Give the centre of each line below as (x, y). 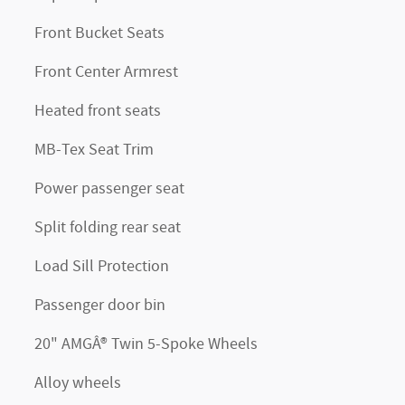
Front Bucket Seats (99, 33)
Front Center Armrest (106, 72)
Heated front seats (98, 111)
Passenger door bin (100, 306)
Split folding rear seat (108, 228)
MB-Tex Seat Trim (94, 150)
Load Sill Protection (102, 267)
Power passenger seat (109, 189)
